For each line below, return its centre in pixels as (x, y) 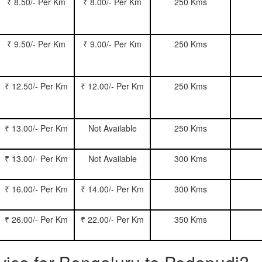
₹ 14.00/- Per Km (112, 189)
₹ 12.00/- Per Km (112, 86)
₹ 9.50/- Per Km (36, 44)
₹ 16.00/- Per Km (36, 189)
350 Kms (190, 219)
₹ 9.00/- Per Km (112, 44)
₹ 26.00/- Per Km (36, 219)
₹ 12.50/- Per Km (36, 86)
